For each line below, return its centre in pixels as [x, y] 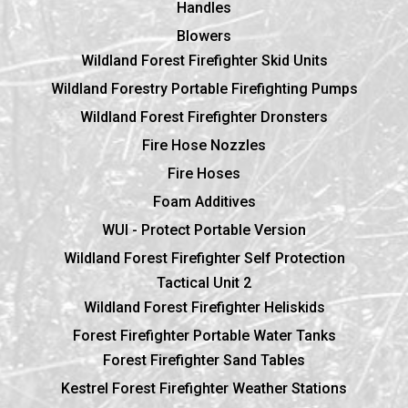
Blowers [204, 36]
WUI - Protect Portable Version [204, 229]
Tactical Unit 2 [204, 282]
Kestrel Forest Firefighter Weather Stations [204, 388]
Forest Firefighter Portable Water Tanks [204, 335]
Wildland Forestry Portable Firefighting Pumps [204, 88]
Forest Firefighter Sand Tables [204, 360]
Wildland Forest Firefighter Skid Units [204, 60]
